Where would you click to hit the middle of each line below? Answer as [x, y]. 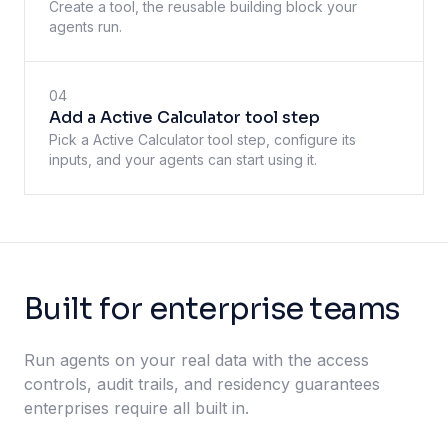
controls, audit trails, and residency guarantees [202, 384]
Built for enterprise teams [212, 309]
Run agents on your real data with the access [196, 360]
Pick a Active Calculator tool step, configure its [202, 139]
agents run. [85, 26]
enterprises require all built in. [136, 408]
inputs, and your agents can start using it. [183, 159]
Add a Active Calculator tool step [184, 117]
